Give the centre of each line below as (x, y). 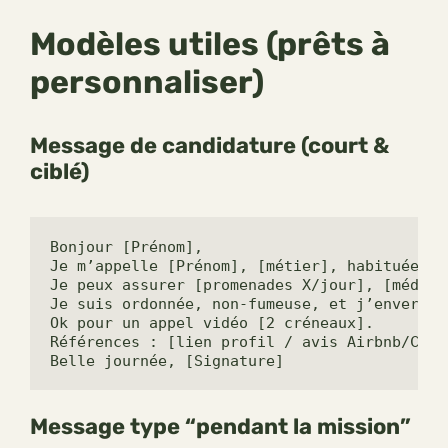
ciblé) (59, 172)
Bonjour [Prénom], (126, 247)
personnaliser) (147, 82)
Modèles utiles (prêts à (210, 44)
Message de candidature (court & (209, 146)
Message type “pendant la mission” (220, 427)
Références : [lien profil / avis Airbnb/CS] (243, 342)
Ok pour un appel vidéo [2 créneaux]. (212, 323)
